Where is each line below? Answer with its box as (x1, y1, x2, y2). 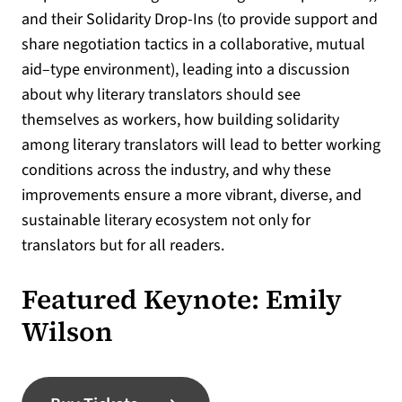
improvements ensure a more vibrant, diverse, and (22, 183, 362, 206)
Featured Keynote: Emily (22, 280, 342, 318)
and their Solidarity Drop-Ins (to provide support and (22, 7, 378, 31)
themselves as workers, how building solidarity (22, 108, 339, 131)
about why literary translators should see (22, 83, 301, 106)
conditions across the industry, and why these (22, 158, 331, 181)
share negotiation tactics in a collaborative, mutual (22, 32, 365, 56)
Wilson (22, 312, 113, 350)
